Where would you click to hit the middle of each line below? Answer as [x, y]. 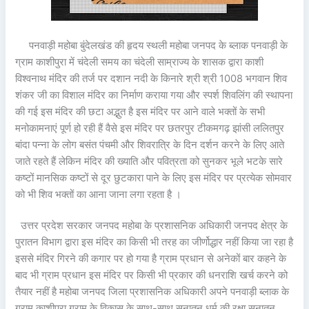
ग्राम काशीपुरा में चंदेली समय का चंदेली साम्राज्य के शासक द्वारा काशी [140, 62]
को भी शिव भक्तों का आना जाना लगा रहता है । [99, 194]
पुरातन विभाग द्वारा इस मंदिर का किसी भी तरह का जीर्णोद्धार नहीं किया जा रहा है [154, 242]
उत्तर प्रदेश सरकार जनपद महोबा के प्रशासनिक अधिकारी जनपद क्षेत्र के [152, 226]
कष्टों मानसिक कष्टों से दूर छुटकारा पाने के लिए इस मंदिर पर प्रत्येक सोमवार [154, 178]
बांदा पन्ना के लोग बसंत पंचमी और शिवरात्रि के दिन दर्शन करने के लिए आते [150, 144]
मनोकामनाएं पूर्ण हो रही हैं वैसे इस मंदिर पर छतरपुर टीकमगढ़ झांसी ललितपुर [150, 128]
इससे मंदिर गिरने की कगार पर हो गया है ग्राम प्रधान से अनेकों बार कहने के [151, 259]
